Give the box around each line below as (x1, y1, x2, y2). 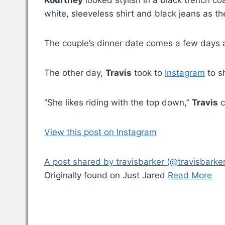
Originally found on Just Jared (44, 170, 168, 181)
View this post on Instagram (44, 127, 157, 138)
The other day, (44, 68, 105, 78)
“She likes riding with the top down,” (44, 97, 192, 108)
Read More (168, 170, 212, 181)
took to (132, 68, 165, 78)
